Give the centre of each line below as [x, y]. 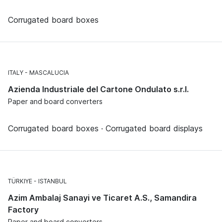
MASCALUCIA [49, 72]
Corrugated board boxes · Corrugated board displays [105, 128]
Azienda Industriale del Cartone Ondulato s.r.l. [98, 89]
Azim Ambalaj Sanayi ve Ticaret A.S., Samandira [102, 197]
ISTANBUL [53, 181]
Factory [23, 209]
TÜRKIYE [20, 181]
